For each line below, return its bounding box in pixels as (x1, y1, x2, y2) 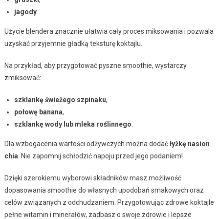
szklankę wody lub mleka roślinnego (14, 120, 131, 128)
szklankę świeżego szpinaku (14, 95, 106, 104)
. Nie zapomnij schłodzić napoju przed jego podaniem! (18, 152, 183, 160)
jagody (14, 7, 37, 16)
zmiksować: (4, 73, 41, 82)
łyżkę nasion (169, 139, 210, 148)
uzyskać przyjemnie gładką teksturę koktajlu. (4, 39, 142, 47)
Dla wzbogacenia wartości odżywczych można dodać (4, 139, 170, 148)
